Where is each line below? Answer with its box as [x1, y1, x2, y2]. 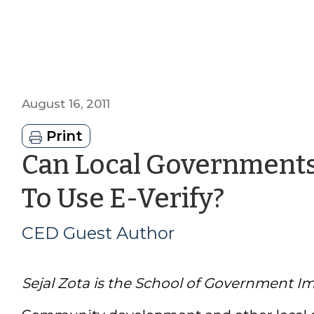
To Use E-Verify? [21, 182, 224, 214]
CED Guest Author [21, 222, 175, 243]
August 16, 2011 [21, 96, 110, 111]
